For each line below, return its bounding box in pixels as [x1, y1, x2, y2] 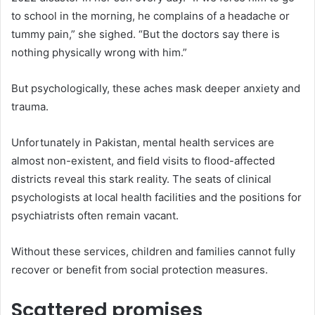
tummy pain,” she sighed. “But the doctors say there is [11, 27, 280, 41]
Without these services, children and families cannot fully [11, 245, 295, 259]
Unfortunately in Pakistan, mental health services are [11, 136, 274, 150]
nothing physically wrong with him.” [11, 46, 187, 60]
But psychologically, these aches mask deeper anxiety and [11, 82, 300, 96]
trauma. [11, 100, 49, 114]
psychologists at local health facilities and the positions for [11, 191, 302, 205]
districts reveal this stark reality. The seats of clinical [11, 172, 271, 186]
